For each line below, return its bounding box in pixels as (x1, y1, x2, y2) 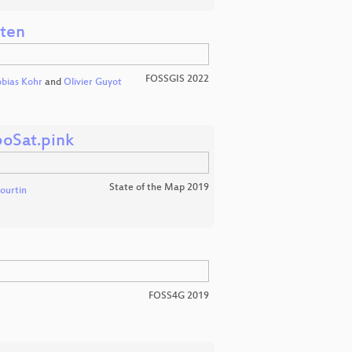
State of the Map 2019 (109, 181, 209, 193)
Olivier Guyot (63, 76, 122, 88)
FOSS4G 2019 (148, 290, 209, 302)
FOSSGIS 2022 (145, 73, 209, 85)
